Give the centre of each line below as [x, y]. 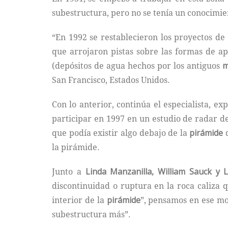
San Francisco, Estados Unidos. [111, 80]
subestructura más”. [91, 214]
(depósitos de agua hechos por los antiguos [137, 65]
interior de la [79, 200]
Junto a [69, 171]
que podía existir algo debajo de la [121, 133]
